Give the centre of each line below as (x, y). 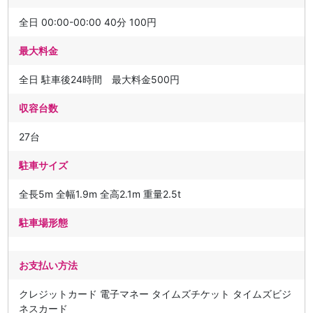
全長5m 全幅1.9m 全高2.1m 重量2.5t (100, 194)
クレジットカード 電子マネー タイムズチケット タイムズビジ (155, 294)
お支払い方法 (49, 265)
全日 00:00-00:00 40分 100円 (88, 22)
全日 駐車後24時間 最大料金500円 (100, 79)
